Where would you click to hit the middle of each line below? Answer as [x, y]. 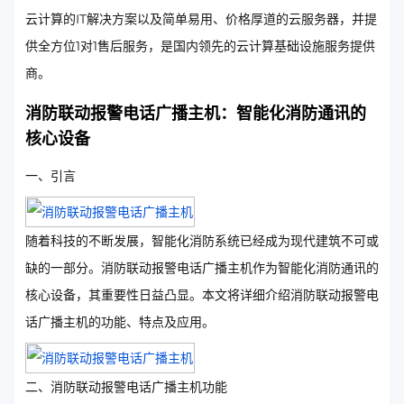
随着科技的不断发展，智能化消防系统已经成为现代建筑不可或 [202, 241]
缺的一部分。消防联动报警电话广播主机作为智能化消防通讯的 [202, 268]
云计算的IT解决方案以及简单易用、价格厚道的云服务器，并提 [201, 19]
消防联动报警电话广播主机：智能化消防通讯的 [196, 114]
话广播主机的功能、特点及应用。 [120, 322]
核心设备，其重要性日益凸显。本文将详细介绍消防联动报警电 [202, 295]
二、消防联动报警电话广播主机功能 [126, 387]
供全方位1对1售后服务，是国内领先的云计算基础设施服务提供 [200, 46]
